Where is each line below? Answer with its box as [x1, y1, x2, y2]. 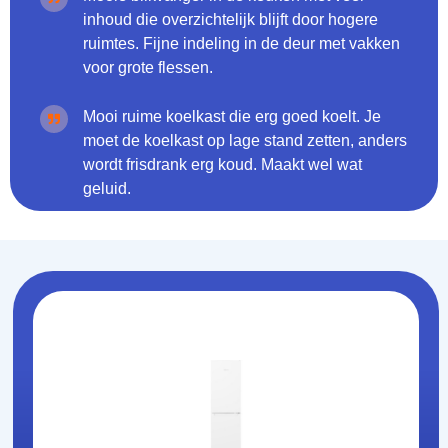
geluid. [83, 179, 131, 197]
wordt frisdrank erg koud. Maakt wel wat [83, 155, 362, 173]
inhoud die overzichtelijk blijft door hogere [83, 10, 378, 28]
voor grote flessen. [83, 58, 213, 76]
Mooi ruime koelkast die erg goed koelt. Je [83, 107, 381, 125]
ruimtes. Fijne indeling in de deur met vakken [83, 34, 400, 52]
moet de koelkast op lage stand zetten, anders [83, 131, 407, 149]
